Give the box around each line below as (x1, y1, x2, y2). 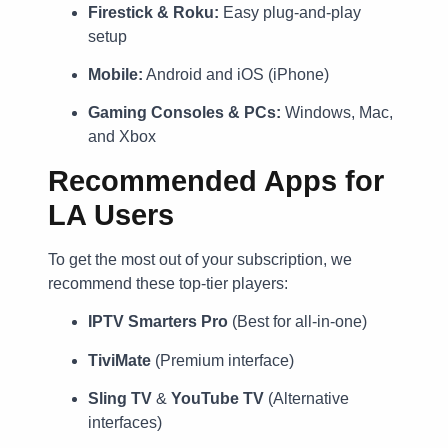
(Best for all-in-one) (228, 313, 367, 331)
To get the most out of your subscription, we (48, 250, 352, 268)
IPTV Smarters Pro (88, 313, 228, 331)
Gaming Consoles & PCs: (88, 104, 281, 122)
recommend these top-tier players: (48, 274, 288, 292)
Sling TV (88, 389, 152, 407)
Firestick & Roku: (88, 3, 219, 21)
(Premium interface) (151, 351, 294, 369)
